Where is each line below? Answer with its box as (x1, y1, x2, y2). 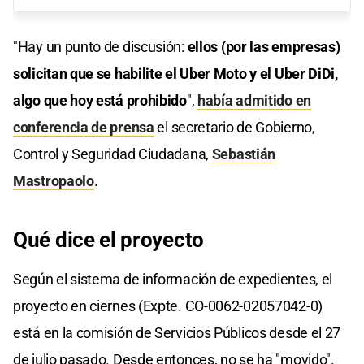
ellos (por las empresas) (187, 37, 340, 55)
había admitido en (197, 91, 311, 109)
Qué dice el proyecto (13, 227, 204, 252)
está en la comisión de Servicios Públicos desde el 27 (13, 323, 341, 341)
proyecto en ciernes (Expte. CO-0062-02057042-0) (13, 297, 323, 314)
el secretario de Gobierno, (154, 118, 315, 136)
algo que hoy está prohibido (13, 91, 187, 109)
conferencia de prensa (13, 118, 154, 136)
